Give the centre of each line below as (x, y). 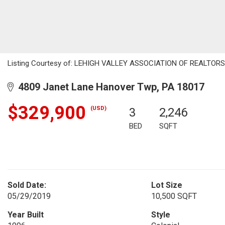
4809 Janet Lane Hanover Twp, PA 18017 (109, 87)
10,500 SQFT (174, 196)
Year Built (26, 215)
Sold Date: (27, 185)
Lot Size (166, 185)
